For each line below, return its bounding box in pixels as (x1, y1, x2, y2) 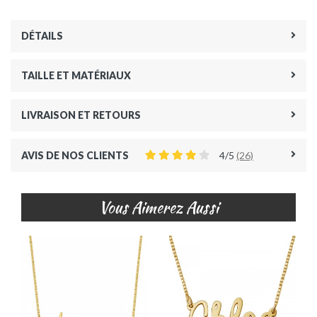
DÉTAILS (21, 29, 63, 42)
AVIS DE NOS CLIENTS (21, 149, 129, 161)
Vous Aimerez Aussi (98, 195, 219, 219)
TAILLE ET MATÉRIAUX (21, 69, 131, 81)
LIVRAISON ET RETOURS (21, 108, 141, 121)
